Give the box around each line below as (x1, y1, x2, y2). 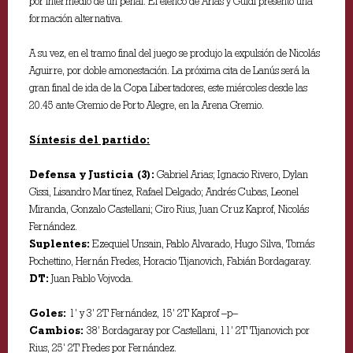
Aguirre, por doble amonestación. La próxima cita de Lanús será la (29, 64, 310, 77)
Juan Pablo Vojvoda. (49, 272, 134, 285)
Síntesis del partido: (29, 133, 150, 147)
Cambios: (29, 324, 87, 337)
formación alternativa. (29, 12, 124, 25)
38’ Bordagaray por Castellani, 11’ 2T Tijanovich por (87, 324, 310, 337)
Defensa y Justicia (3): (29, 168, 155, 181)
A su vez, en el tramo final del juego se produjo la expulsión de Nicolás (29, 46, 321, 60)
